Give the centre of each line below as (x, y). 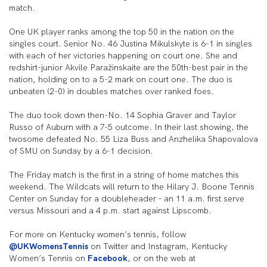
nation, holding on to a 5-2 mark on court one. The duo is (121, 79)
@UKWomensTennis (49, 246)
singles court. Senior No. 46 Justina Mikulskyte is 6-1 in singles (131, 44)
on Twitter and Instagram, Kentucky (158, 246)
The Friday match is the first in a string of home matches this (124, 175)
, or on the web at (162, 258)
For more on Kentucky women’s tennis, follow (97, 234)
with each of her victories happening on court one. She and (123, 55)
